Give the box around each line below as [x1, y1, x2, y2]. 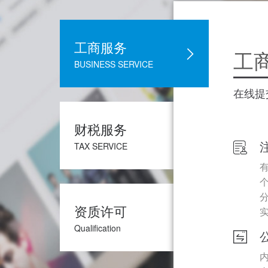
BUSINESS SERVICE [74, 58, 153, 71]
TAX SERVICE [74, 140, 127, 153]
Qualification [74, 222, 121, 234]
